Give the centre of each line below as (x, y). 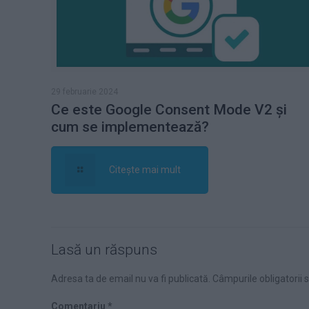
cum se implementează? (130, 127)
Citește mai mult (144, 170)
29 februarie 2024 (85, 92)
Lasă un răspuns (104, 250)
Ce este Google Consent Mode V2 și (169, 110)
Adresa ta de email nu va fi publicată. (131, 279)
